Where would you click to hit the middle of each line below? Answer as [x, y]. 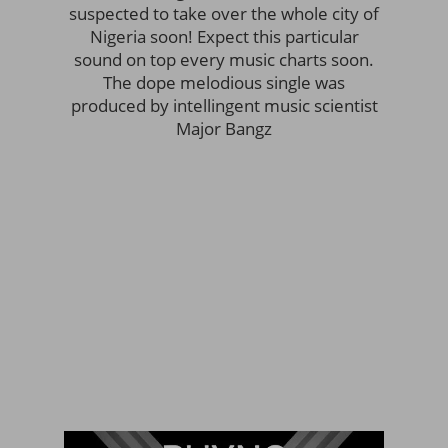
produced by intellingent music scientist [224, 106]
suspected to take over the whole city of [224, 14]
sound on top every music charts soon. [224, 60]
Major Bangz [224, 129]
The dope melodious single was [224, 83]
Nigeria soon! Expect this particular [224, 37]
